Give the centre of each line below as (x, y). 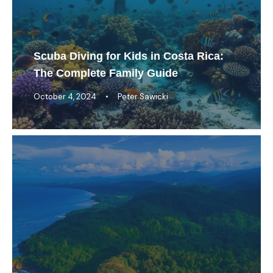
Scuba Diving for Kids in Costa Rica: (129, 56)
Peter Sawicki (143, 96)
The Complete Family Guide (106, 73)
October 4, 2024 (65, 96)
